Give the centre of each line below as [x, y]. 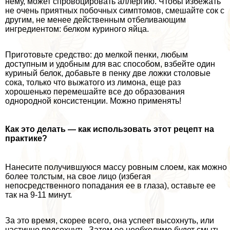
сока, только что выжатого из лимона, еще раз [93, 83]
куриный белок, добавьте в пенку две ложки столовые [108, 73]
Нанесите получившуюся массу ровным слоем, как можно [116, 167]
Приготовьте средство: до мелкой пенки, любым [97, 55]
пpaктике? [26, 139]
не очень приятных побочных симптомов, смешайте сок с [115, 11]
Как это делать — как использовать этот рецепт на [110, 129]
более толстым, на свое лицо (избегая [78, 176]
